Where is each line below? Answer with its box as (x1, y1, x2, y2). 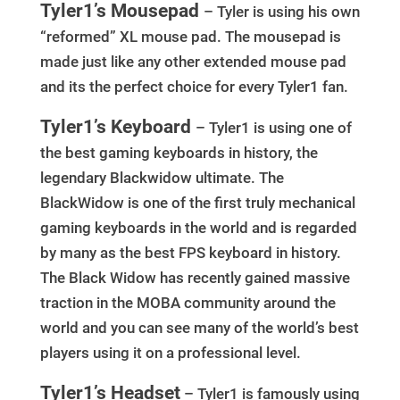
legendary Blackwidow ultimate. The (39, 168, 284, 187)
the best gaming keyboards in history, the (39, 143, 318, 162)
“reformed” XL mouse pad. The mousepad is (39, 27, 341, 46)
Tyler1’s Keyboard (39, 114, 191, 137)
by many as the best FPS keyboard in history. (39, 243, 341, 262)
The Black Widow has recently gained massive (39, 268, 350, 287)
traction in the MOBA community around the (39, 293, 336, 312)
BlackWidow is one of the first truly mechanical (39, 193, 355, 212)
